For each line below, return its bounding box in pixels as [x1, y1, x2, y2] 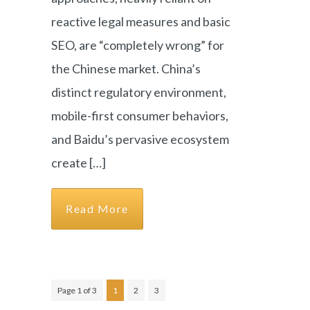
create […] [51, 155, 106, 170]
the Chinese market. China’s [51, 61, 201, 76]
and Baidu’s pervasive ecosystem [51, 131, 229, 147]
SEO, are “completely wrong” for [51, 37, 224, 53]
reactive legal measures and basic [51, 14, 230, 29]
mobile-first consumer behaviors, [51, 108, 228, 123]
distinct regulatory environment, [51, 84, 226, 100]
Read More [66, 202, 129, 215]
